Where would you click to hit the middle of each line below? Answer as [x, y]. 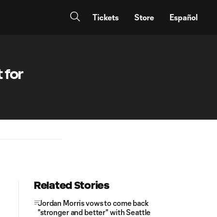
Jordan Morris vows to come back [93, 203]
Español [184, 17]
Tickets [106, 17]
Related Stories [72, 185]
